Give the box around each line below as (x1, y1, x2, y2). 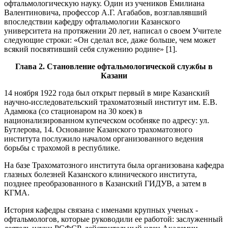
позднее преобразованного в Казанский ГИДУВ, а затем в (4, 179, 207, 188)
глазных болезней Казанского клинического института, (4, 170, 197, 179)
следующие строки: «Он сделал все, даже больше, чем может (4, 36, 216, 44)
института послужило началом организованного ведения (4, 134, 203, 143)
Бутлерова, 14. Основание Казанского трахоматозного (4, 125, 192, 134)
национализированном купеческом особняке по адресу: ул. (4, 116, 209, 125)
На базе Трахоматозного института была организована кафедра (4, 161, 224, 169)
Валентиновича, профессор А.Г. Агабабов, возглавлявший (4, 8, 207, 17)
